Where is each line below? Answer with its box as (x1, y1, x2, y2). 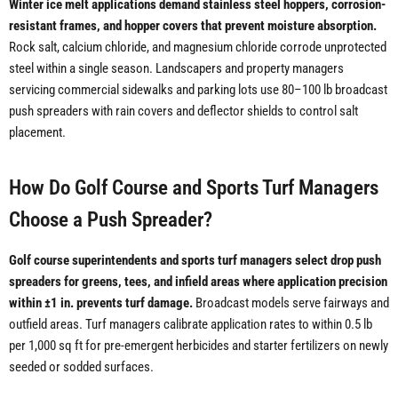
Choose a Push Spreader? (9, 208, 212, 232)
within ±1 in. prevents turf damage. (9, 295, 193, 312)
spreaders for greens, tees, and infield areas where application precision (9, 274, 387, 291)
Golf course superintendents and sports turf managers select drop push (9, 252, 381, 269)
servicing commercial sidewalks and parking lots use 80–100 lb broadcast (9, 82, 387, 99)
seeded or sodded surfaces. (9, 359, 154, 376)
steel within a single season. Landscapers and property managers (9, 60, 344, 77)
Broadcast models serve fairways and (193, 295, 389, 312)
